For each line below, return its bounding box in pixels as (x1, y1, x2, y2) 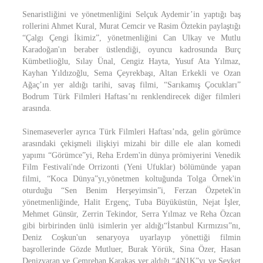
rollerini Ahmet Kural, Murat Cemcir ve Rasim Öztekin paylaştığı (22, 22, 241, 31)
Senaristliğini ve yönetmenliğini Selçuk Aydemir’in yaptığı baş (22, 10, 241, 19)
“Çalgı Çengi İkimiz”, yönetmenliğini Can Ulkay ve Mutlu (22, 33, 241, 42)
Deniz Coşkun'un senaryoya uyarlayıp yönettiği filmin (22, 233, 241, 242)
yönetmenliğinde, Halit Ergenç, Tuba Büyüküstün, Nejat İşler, (22, 198, 241, 207)
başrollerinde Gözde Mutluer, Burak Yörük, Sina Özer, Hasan (22, 245, 241, 254)
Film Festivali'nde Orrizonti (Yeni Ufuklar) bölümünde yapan (22, 163, 241, 171)
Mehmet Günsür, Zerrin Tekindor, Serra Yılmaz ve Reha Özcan (22, 210, 241, 218)
